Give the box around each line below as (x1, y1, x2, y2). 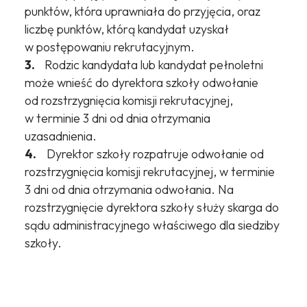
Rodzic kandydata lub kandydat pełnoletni (38, 57, 263, 73)
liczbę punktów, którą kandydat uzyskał (24, 21, 229, 38)
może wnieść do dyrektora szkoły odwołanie (24, 75, 258, 91)
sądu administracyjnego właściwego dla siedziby (24, 217, 280, 234)
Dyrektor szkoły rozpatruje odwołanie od (38, 146, 264, 162)
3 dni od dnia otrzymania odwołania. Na (24, 182, 234, 198)
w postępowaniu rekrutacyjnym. (24, 39, 195, 56)
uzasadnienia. (24, 128, 97, 145)
